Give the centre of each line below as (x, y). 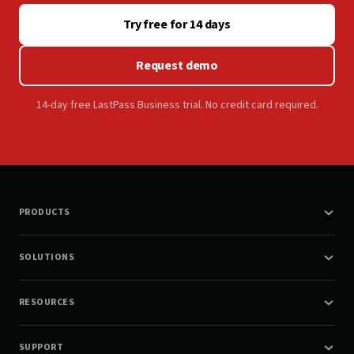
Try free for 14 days (177, 25)
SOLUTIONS (47, 258)
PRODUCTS (45, 213)
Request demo (177, 66)
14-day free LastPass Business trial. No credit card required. (177, 105)
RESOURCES (47, 303)
